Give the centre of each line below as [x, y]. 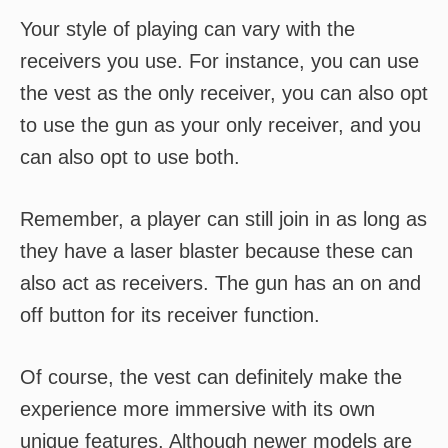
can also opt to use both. [130, 157]
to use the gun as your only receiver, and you [220, 125]
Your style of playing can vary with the [187, 29]
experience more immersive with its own [197, 409]
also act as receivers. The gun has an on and [220, 283]
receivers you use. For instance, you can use [219, 61]
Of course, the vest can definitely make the [211, 377]
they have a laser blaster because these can [216, 251]
